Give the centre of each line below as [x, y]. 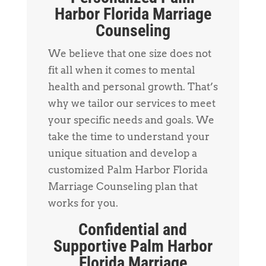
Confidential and [133, 229]
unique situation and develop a [122, 153]
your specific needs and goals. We [131, 120]
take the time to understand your [129, 136]
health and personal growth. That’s [133, 86]
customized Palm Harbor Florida [128, 170]
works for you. [83, 203]
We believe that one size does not [129, 53]
